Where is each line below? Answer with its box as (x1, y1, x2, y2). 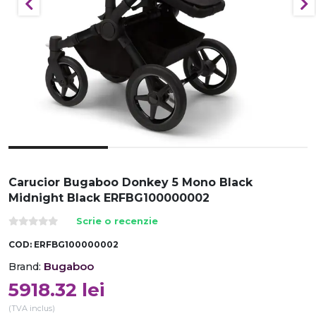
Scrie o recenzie (76, 216, 158, 226)
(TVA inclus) (8, 303, 55, 313)
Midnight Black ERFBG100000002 (8, 191, 209, 205)
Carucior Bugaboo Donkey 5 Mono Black (8, 176, 253, 189)
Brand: (8, 260, 41, 273)
